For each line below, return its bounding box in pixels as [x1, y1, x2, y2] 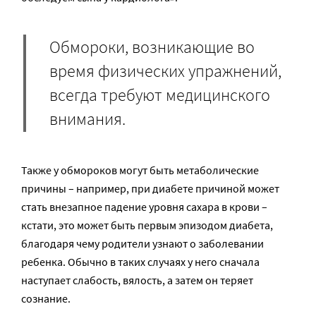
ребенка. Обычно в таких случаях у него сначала [21, 254, 260, 269]
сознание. [21, 291, 71, 305]
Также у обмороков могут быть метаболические [21, 162, 259, 177]
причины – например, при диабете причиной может [21, 181, 279, 195]
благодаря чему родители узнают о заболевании [21, 236, 264, 250]
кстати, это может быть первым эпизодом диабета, [21, 217, 273, 232]
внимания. [49, 108, 126, 130]
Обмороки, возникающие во [49, 36, 255, 58]
